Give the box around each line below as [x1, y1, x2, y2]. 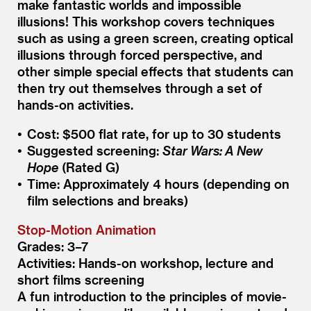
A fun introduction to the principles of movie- [17, 288, 287, 303]
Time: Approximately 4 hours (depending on [26, 176, 289, 191]
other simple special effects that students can [17, 63, 294, 78]
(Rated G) [58, 159, 119, 174]
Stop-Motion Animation [17, 221, 156, 237]
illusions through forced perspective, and [17, 47, 262, 62]
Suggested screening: [26, 142, 162, 158]
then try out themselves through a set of [17, 80, 262, 95]
